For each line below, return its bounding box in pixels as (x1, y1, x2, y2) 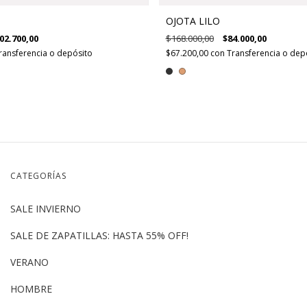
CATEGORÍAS (10, 170, 66, 182)
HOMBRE (10, 282, 52, 296)
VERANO (10, 256, 49, 269)
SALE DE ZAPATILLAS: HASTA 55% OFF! (10, 229, 188, 243)
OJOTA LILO (165, 14, 220, 28)
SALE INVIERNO (10, 202, 81, 216)
